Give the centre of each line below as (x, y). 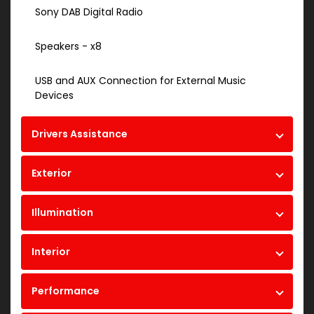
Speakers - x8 (68, 47)
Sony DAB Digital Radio (89, 12)
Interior (51, 252)
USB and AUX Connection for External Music (141, 81)
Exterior (52, 173)
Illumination (62, 213)
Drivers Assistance (80, 134)
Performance (66, 291)
